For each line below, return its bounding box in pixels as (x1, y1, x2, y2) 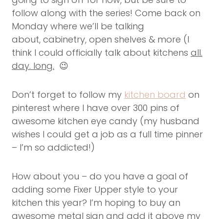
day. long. (12, 59, 54, 72)
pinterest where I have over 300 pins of (12, 101, 179, 114)
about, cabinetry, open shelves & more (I (12, 33, 189, 45)
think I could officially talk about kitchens (12, 46, 191, 59)
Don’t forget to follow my (12, 88, 124, 101)
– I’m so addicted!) (12, 141, 95, 153)
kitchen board (124, 88, 186, 101)
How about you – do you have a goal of (12, 170, 188, 182)
